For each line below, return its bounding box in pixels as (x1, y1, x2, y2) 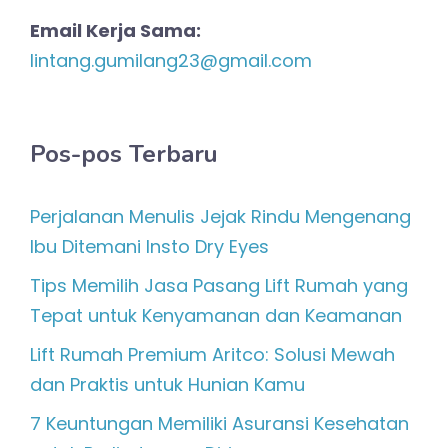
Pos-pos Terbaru (30, 138, 218, 171)
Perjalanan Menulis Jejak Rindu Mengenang (30, 204, 411, 230)
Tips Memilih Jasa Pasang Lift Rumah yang (30, 273, 408, 299)
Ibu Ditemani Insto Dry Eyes (30, 234, 269, 260)
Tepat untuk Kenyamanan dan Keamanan (30, 303, 402, 329)
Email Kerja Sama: (30, 18, 201, 44)
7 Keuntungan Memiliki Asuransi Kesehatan (30, 411, 409, 437)
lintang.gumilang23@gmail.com (30, 48, 312, 74)
